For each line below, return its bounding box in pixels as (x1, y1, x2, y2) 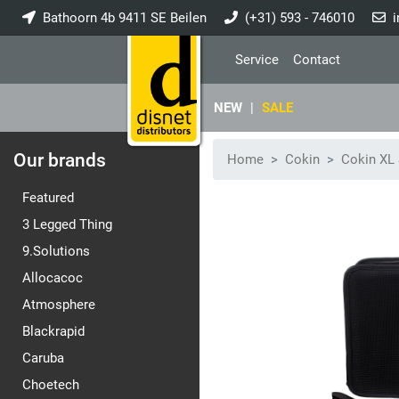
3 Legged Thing (22, 216, 112, 232)
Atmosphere (22, 297, 95, 313)
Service (235, 52, 279, 68)
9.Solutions (22, 243, 90, 259)
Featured (22, 190, 74, 206)
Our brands (13, 150, 106, 171)
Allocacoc (22, 270, 83, 286)
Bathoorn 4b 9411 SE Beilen (36, 10, 207, 26)
